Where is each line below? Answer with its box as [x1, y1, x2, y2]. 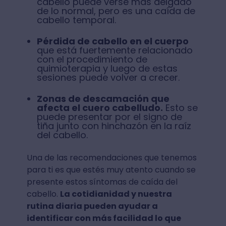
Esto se [162, 101, 198, 115]
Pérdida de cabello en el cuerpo [36, 35, 189, 48]
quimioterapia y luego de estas [36, 62, 178, 75]
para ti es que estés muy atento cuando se [26, 164, 196, 176]
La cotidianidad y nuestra [60, 188, 172, 200]
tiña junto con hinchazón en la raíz [36, 120, 191, 133]
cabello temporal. [36, 14, 119, 27]
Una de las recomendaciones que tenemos [26, 152, 197, 164]
